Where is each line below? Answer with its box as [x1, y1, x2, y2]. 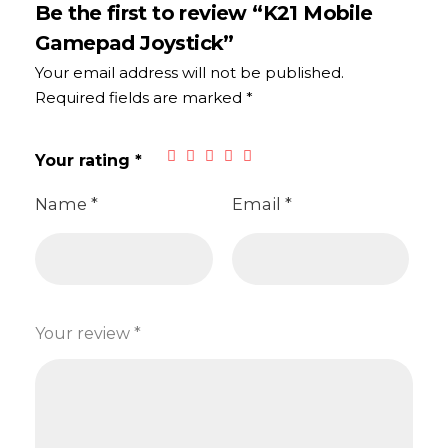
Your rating [35, 150, 135, 170]
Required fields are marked [35, 87, 246, 107]
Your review [35, 323, 134, 343]
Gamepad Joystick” [35, 30, 234, 55]
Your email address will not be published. [35, 62, 344, 82]
